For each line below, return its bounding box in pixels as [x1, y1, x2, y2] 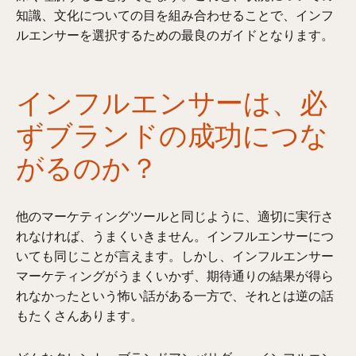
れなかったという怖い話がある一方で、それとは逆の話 [16, 287, 335, 304]
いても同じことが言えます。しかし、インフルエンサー [16, 247, 335, 265]
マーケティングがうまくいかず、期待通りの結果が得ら [16, 267, 335, 284]
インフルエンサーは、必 [16, 80, 328, 122]
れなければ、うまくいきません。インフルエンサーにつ [16, 227, 335, 245]
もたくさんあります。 [16, 307, 144, 324]
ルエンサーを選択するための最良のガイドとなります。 [16, 26, 335, 44]
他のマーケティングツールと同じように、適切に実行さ [16, 207, 335, 225]
